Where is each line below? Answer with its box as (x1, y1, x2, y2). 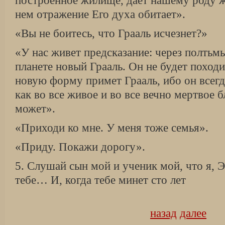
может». (15, 102, 55, 115)
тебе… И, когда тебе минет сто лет (15, 174, 186, 186)
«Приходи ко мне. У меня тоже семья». (15, 122, 208, 134)
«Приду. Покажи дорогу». (15, 141, 145, 153)
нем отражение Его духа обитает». (15, 8, 185, 21)
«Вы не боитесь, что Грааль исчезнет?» (15, 27, 207, 40)
